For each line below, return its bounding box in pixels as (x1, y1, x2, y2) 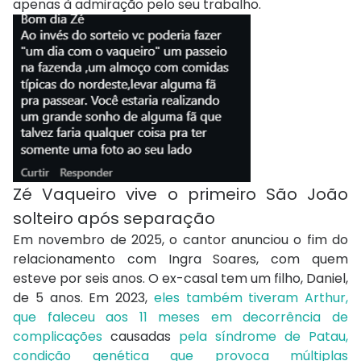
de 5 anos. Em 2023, (13, 288, 154, 307)
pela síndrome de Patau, (179, 326, 348, 346)
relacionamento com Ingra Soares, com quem (13, 249, 348, 268)
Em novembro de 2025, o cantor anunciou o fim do (13, 230, 348, 249)
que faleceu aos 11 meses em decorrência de (13, 307, 348, 326)
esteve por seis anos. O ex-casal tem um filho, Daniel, (13, 268, 348, 288)
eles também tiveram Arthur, (153, 288, 348, 307)
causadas (102, 326, 179, 346)
